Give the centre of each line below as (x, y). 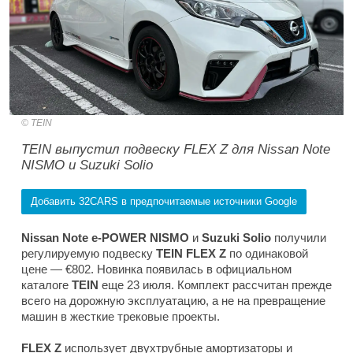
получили (300, 237)
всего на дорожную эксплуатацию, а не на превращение (173, 300)
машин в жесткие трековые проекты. (121, 316)
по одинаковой (267, 253)
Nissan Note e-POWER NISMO (107, 237)
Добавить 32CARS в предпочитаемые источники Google (164, 201)
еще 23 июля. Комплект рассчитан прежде (215, 284)
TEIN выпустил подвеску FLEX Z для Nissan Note (176, 149)
